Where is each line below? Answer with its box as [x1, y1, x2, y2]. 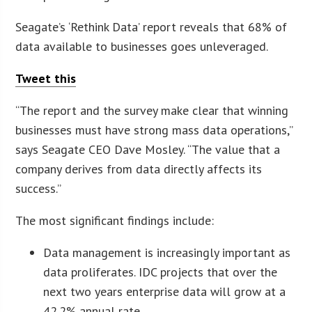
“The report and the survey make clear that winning [15, 102, 289, 118]
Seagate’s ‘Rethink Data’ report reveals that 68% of [15, 18, 288, 35]
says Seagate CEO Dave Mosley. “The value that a [15, 141, 281, 157]
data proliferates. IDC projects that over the [43, 263, 278, 280]
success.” [15, 180, 62, 196]
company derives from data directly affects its [15, 160, 263, 177]
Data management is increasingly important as [43, 244, 291, 260]
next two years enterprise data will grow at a [43, 283, 286, 299]
